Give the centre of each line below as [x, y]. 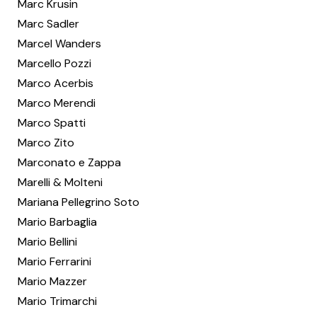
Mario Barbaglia [57, 222]
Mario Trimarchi [57, 301]
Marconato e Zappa [69, 162]
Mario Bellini [47, 242]
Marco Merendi [57, 103]
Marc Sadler [48, 24]
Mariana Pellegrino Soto [79, 202]
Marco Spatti [52, 123]
